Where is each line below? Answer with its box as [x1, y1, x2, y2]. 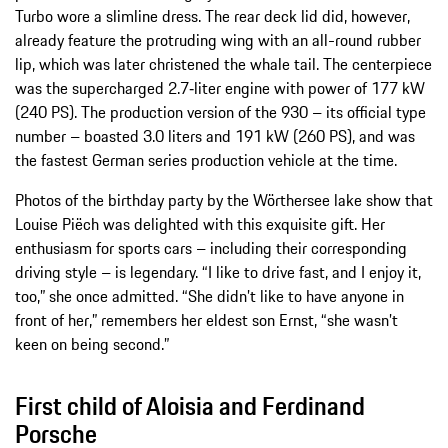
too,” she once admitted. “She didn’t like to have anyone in [15, 283, 404, 308]
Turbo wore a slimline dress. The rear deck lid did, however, [15, 3, 410, 28]
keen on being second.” [15, 331, 169, 356]
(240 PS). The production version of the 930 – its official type [15, 99, 426, 124]
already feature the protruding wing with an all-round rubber [15, 27, 421, 52]
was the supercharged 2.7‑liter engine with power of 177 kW [15, 75, 425, 100]
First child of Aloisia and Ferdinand [15, 386, 365, 425]
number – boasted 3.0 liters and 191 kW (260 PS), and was [15, 123, 415, 148]
